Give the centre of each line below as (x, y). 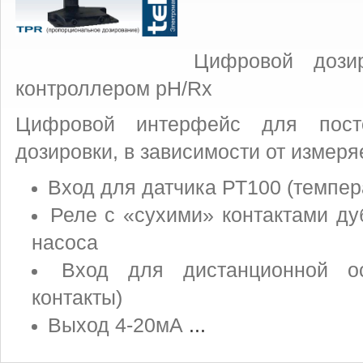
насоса (65, 243)
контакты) (77, 298)
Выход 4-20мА (118, 325)
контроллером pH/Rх (114, 89)
